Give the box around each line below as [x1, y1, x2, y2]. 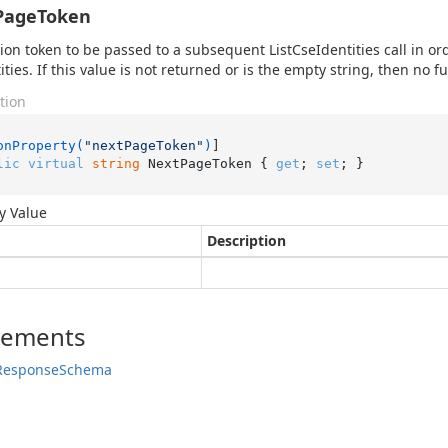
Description [207, 231, 286, 250]
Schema [59, 360, 112, 379]
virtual [27, 155, 84, 171]
